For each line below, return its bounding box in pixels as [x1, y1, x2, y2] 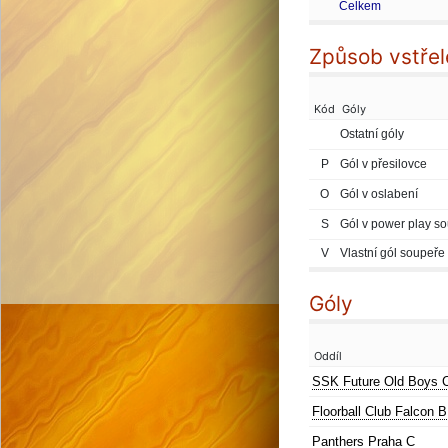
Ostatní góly [340, 127, 404, 141]
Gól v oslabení [340, 187, 418, 201]
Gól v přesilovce [340, 157, 427, 171]
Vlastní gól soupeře [340, 246, 445, 260]
